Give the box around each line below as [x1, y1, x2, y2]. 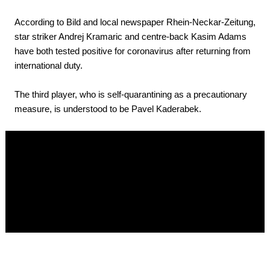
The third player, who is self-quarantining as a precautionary [14, 89, 247, 100]
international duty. [14, 60, 83, 71]
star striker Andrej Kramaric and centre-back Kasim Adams [14, 31, 246, 42]
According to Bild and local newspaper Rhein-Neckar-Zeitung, [14, 17, 256, 28]
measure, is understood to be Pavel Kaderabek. [14, 104, 201, 115]
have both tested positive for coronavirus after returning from [14, 46, 251, 57]
